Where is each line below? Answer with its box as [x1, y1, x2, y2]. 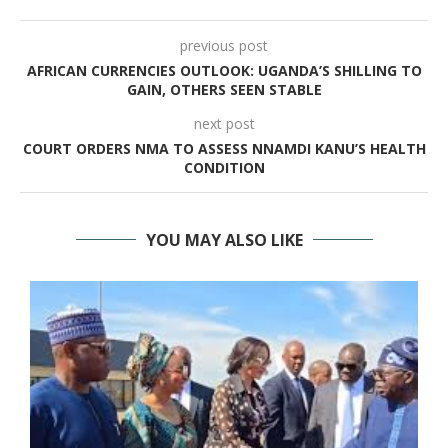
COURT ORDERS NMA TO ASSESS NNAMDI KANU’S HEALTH [22, 139, 426, 158]
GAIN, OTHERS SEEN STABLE [126, 80, 322, 99]
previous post [180, 36, 268, 55]
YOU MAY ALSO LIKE [145, 229, 303, 251]
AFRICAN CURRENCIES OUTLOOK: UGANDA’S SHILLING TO [26, 61, 422, 80]
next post [193, 114, 255, 133]
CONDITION [183, 158, 265, 177]
